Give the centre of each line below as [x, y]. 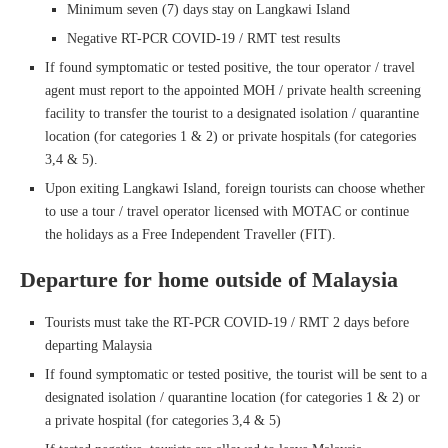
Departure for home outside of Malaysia [209, 279]
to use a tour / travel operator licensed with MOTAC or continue [227, 211]
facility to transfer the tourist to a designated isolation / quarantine [232, 113]
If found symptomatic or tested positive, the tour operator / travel [230, 67]
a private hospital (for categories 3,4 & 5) [163, 420]
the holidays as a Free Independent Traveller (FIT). [190, 234]
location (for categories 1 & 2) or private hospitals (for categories [230, 136]
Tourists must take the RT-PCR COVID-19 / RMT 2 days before [227, 322]
